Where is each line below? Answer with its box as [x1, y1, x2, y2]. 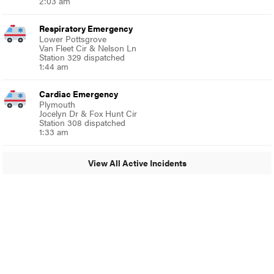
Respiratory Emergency [39, 21, 133, 34]
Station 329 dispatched [39, 50, 125, 63]
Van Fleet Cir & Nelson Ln [39, 41, 137, 54]
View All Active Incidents [87, 157, 187, 169]
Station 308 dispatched [39, 116, 126, 128]
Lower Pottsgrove [39, 32, 107, 45]
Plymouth [39, 97, 76, 110]
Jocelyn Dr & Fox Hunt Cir [39, 106, 138, 119]
